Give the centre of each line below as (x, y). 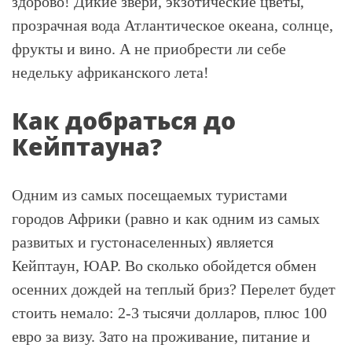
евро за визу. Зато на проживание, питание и (161, 336)
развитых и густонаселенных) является (143, 242)
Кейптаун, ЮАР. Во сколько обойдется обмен (164, 266)
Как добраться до (124, 121)
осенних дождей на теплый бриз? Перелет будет (174, 289)
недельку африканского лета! (110, 72)
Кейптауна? (87, 147)
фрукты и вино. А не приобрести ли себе (149, 49)
